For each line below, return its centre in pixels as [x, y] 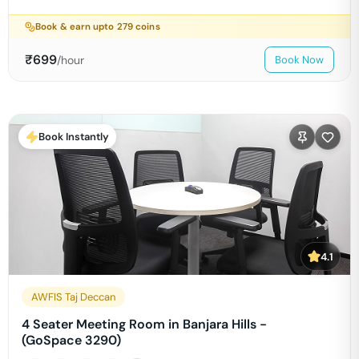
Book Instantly [74, 137]
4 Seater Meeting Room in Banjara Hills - [144, 324]
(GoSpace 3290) [71, 340]
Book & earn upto [76, 27]
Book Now [299, 60]
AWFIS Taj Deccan [73, 297]
